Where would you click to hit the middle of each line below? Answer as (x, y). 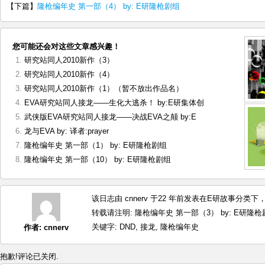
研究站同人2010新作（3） (69, 60)
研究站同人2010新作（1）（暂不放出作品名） (104, 88)
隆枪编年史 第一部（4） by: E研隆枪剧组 (109, 6)
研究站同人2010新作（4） (69, 74)
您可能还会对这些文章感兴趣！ (66, 46)
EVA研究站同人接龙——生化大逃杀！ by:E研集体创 (114, 103)
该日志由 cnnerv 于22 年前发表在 (149, 198)
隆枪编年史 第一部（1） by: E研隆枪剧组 (96, 145)
